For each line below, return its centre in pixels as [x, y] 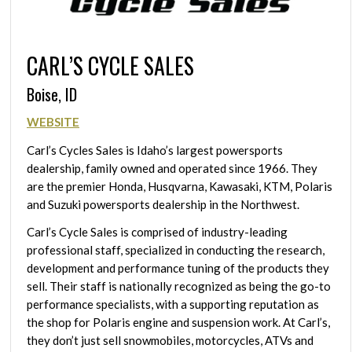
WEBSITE [53, 121]
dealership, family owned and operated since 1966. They [172, 168]
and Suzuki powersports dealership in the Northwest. [163, 204]
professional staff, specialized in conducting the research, [176, 250]
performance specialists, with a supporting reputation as [173, 304]
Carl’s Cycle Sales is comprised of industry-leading [157, 232]
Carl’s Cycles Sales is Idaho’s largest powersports [155, 150]
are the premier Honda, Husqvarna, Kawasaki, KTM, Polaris [180, 186]
